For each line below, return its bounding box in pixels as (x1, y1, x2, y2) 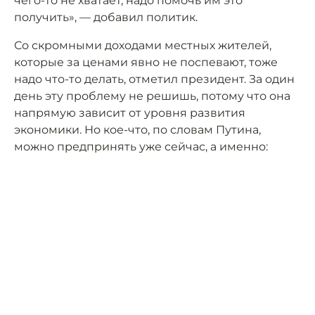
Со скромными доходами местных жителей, (14, 39, 271, 53)
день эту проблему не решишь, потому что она (14, 89, 290, 103)
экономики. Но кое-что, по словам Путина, (14, 123, 261, 137)
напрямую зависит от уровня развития (14, 106, 245, 120)
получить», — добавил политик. (14, 11, 198, 25)
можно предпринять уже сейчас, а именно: (14, 140, 268, 154)
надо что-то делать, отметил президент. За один (14, 72, 295, 86)
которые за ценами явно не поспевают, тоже (14, 56, 278, 70)
